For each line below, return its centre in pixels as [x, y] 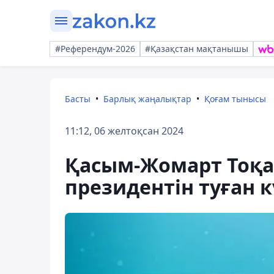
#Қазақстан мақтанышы [197, 49]
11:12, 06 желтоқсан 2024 [124, 131]
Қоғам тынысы [235, 99]
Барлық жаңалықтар [147, 99]
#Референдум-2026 [95, 49]
